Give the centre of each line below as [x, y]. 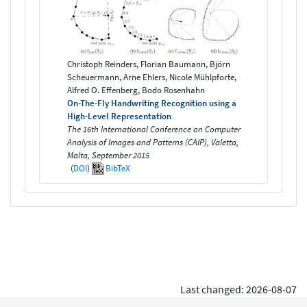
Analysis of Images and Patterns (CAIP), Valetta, [153, 142]
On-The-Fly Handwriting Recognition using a [152, 103]
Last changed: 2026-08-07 [238, 289]
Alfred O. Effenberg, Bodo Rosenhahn [136, 90]
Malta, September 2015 [108, 155]
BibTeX [118, 168]
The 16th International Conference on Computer [154, 129]
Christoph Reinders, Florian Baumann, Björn [149, 64]
